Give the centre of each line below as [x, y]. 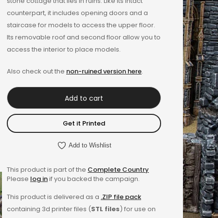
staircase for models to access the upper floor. [81, 25]
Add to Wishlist [90, 145]
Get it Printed [84, 124]
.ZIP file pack [121, 197]
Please [18, 179]
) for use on [138, 209]
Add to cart [84, 99]
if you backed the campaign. [94, 179]
